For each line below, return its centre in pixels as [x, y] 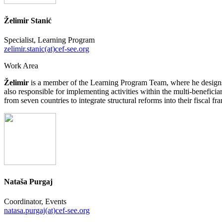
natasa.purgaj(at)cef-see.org [47, 210]
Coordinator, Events [35, 201]
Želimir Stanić [28, 20]
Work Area [21, 66]
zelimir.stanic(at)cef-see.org [47, 49]
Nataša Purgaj [28, 182]
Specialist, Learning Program [49, 40]
